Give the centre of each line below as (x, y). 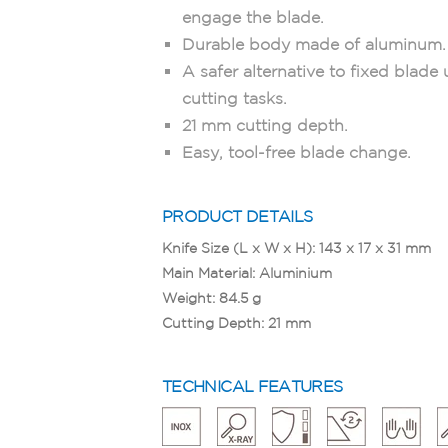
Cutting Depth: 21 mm (236, 322)
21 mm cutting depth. (265, 124)
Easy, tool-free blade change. (296, 151)
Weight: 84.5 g (211, 297)
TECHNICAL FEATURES (252, 385)
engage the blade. (253, 16)
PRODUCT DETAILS (237, 215)
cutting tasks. (234, 97)
